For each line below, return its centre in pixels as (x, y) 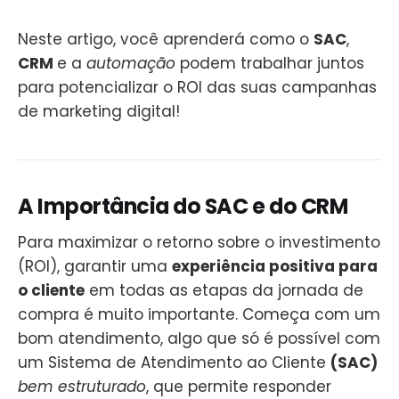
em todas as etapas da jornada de (224, 291)
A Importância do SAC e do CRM (183, 207)
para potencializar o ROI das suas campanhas (197, 87)
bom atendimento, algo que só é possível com (199, 339)
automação (133, 63)
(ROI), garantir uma (95, 267)
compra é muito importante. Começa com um (199, 315)
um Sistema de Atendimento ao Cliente (174, 363)
